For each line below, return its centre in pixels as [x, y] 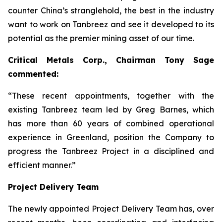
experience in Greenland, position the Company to [111, 137]
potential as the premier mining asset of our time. [101, 38]
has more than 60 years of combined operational [111, 123]
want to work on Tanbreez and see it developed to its [111, 24]
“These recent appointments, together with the [111, 96]
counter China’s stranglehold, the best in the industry [111, 10]
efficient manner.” [42, 165]
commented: [33, 74]
